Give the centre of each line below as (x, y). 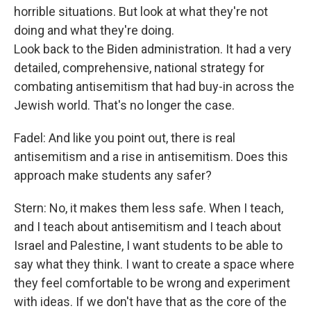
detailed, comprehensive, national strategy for (139, 68)
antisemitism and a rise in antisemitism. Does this (151, 157)
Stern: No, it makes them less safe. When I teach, (149, 208)
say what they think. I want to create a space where (154, 264)
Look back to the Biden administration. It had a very (153, 49)
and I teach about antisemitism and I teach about (148, 227)
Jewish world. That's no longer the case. (124, 105)
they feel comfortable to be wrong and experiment (152, 283)
